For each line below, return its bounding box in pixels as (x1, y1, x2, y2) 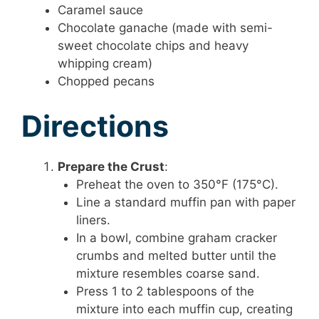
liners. (75, 212, 110, 227)
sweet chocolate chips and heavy (58, 38, 249, 53)
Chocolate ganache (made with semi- (58, 21, 273, 35)
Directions (21, 108, 169, 144)
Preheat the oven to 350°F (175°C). (75, 177, 278, 192)
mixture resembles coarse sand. (75, 266, 260, 281)
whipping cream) (58, 56, 152, 70)
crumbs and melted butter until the (75, 248, 276, 263)
